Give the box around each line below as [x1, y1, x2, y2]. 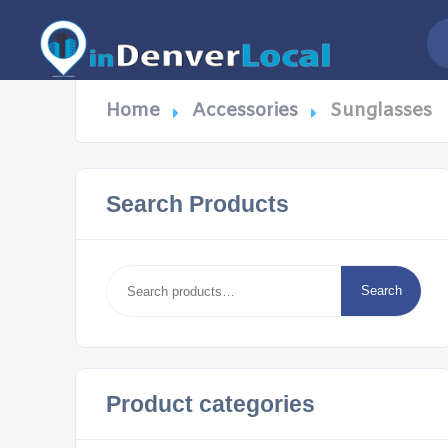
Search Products [106, 191, 289, 217]
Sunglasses [330, 99, 432, 123]
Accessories [192, 99, 298, 123]
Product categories [106, 391, 315, 417]
